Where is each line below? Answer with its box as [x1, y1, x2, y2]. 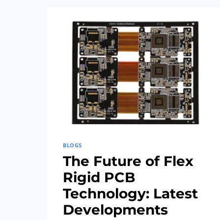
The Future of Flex [63, 153, 193, 170]
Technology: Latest [63, 185, 198, 202]
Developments [63, 201, 168, 219]
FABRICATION [102, 18, 149, 27]
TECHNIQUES [102, 30, 146, 40]
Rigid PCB [63, 169, 135, 186]
